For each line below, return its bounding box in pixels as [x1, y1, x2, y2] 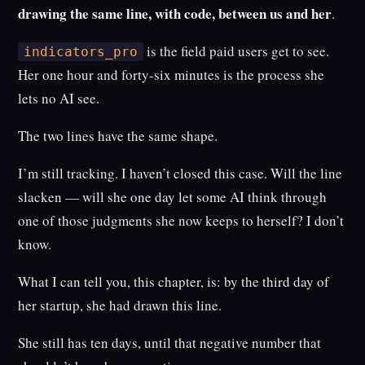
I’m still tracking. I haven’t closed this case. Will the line [18, 164, 343, 183]
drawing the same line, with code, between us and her [18, 3, 332, 24]
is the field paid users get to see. [143, 42, 329, 61]
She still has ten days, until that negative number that [18, 333, 322, 353]
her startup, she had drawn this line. [18, 296, 222, 315]
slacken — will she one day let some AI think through [18, 187, 328, 207]
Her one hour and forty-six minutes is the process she [18, 65, 325, 85]
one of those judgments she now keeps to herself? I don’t [18, 211, 345, 231]
